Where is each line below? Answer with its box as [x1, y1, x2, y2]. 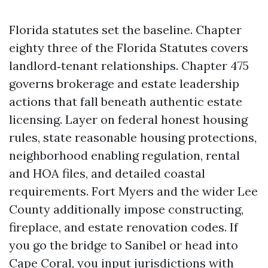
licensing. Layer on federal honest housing [9, 112, 248, 127]
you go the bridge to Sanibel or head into [9, 237, 238, 252]
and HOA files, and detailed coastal [9, 166, 205, 181]
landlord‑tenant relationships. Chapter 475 [9, 58, 249, 73]
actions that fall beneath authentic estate [9, 94, 242, 109]
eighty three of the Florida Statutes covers [9, 40, 248, 55]
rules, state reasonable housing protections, [9, 130, 257, 145]
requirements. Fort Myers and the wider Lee [9, 184, 258, 199]
